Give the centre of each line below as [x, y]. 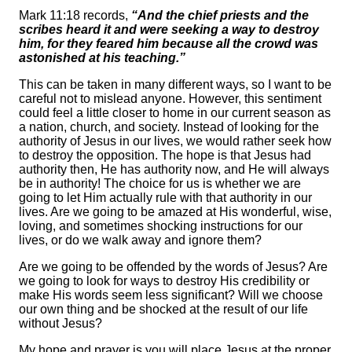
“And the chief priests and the [220, 16]
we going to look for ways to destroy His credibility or [164, 281]
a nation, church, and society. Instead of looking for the [169, 127]
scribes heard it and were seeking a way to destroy [169, 30]
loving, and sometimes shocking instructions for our [161, 226]
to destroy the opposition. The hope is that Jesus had [165, 156]
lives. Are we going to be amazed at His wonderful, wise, [175, 212]
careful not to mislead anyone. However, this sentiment [170, 99]
